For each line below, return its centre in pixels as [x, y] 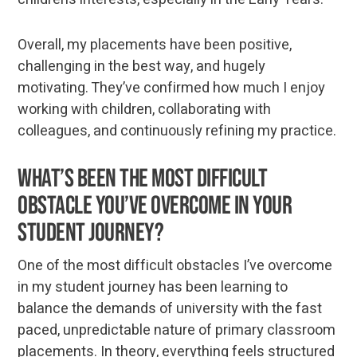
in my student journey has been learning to [153, 287]
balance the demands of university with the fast [170, 308]
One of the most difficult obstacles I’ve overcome [175, 265]
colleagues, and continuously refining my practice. [177, 131]
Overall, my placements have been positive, [155, 45]
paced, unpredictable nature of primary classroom [177, 330]
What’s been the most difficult [143, 178]
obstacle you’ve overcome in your [155, 206]
